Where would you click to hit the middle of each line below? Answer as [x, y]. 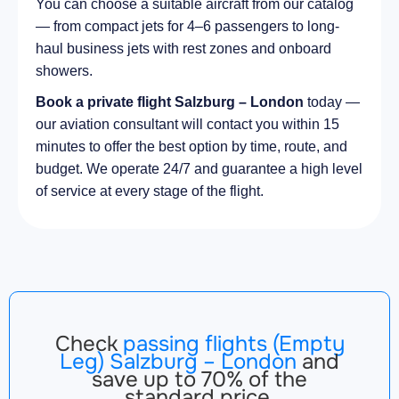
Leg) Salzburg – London [178, 361]
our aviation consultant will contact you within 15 [187, 124]
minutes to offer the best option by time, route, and [191, 146]
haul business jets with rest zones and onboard [183, 48]
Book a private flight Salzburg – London [170, 102]
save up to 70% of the [199, 379]
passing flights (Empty [233, 343]
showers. [64, 70]
